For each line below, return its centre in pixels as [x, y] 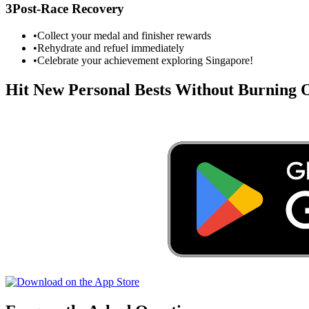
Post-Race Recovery [68, 9]
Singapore [228, 60]
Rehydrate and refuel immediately [111, 48]
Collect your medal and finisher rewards [124, 35]
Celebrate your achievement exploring [121, 60]
